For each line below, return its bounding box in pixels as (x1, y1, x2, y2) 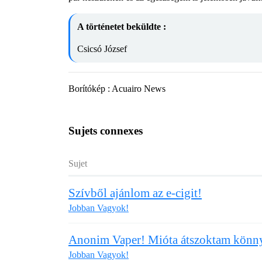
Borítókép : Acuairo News (68, 84, 166, 94)
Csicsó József (77, 44, 127, 54)
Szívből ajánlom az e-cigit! (68, 185, 202, 200)
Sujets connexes (68, 125, 143, 137)
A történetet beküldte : (77, 22, 166, 32)
